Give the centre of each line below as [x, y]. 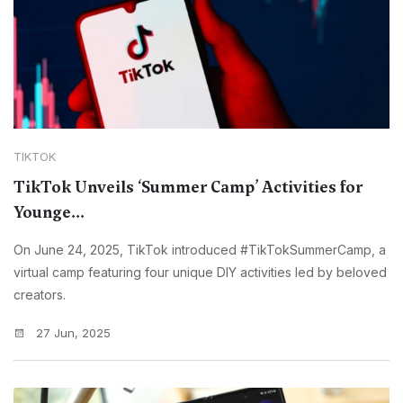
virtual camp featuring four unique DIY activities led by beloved [200, 273]
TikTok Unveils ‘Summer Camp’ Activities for [188, 188]
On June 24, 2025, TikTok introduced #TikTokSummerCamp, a [200, 250]
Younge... [49, 213]
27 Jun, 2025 [72, 333]
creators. [40, 295]
